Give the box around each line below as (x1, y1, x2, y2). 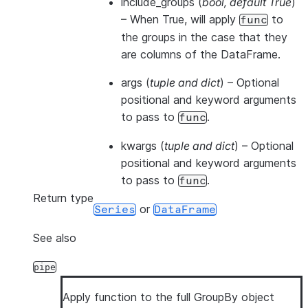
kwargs (121, 139, 157, 153)
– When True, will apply (121, 12, 239, 26)
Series (94, 204, 135, 215)
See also (33, 231, 76, 245)
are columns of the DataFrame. (121, 47, 280, 61)
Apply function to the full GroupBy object (63, 290, 274, 304)
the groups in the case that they (121, 30, 287, 44)
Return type (33, 191, 93, 205)
